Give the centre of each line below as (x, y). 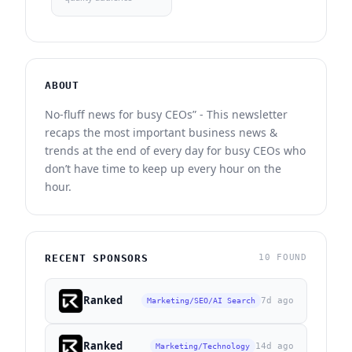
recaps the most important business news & (161, 132)
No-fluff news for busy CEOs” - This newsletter (166, 114)
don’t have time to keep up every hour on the (163, 168)
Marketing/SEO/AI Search (201, 301)
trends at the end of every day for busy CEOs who (175, 150)
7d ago (277, 300)
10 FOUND (282, 258)
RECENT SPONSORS (97, 258)
